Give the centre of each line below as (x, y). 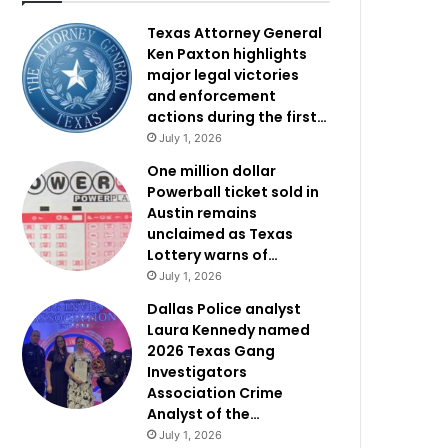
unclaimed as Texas (220, 234)
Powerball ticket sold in (233, 192)
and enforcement (212, 96)
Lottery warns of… (213, 255)
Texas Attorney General (235, 33)
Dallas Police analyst (224, 309)
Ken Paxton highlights (227, 54)
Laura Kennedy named (229, 330)
